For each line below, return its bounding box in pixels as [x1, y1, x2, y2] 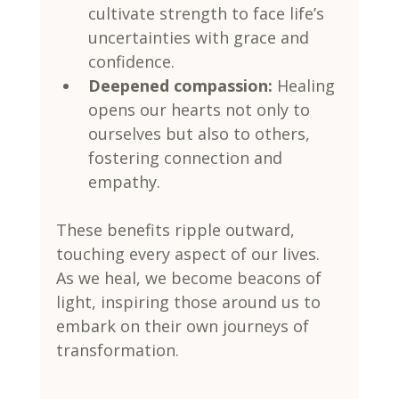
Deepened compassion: [87, 74, 273, 96]
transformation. [55, 338, 179, 361]
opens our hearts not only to [87, 98, 314, 120]
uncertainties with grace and [87, 26, 313, 48]
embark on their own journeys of [55, 314, 313, 337]
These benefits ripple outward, [55, 218, 299, 240]
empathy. [87, 170, 160, 192]
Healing [272, 74, 339, 96]
